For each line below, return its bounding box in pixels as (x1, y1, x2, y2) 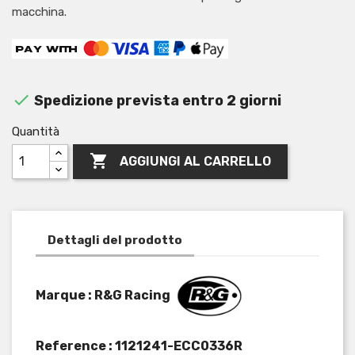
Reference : (36, 338, 115, 353)
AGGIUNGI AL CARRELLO (120, 154, 272, 169)
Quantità (12, 124, 59, 139)
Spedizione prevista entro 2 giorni (31, 91, 281, 109)
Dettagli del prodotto (48, 233, 182, 248)
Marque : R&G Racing (36, 287, 170, 303)
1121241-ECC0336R (115, 338, 242, 353)
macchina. (12, 4, 67, 19)
